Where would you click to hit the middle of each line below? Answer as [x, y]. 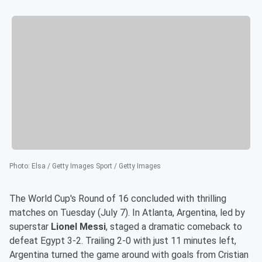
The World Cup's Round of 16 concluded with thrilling [118, 199]
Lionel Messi [78, 227]
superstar [30, 227]
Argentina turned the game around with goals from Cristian [129, 255]
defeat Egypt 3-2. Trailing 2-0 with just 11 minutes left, [123, 241]
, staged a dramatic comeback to [174, 227]
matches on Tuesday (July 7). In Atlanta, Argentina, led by [127, 213]
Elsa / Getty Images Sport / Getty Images [96, 166]
